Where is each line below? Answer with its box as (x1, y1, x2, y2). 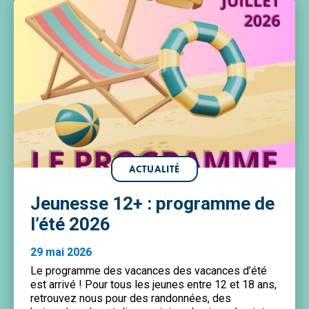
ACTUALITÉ (129, 162, 180, 175)
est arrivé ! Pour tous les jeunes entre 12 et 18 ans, (30, 277, 277, 291)
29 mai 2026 (30, 245, 92, 259)
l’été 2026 (30, 213, 110, 235)
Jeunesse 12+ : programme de (30, 192, 275, 214)
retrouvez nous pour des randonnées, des (30, 291, 231, 305)
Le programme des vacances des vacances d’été (30, 263, 267, 277)
